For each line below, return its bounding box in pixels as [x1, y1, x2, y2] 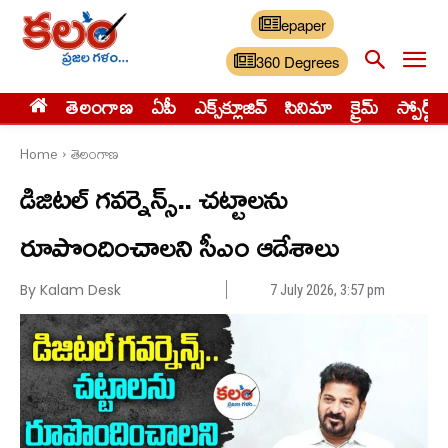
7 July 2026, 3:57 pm [270, 281, 386, 300]
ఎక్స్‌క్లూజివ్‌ [194, 89, 267, 126]
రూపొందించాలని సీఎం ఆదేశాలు [20, 217, 338, 274]
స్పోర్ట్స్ [397, 89, 440, 126]
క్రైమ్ [350, 89, 379, 126]
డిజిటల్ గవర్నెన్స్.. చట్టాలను [20, 169, 287, 226]
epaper [280, 14, 326, 35]
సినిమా [285, 89, 332, 126]
